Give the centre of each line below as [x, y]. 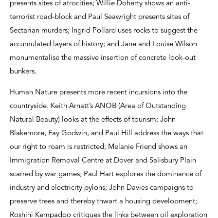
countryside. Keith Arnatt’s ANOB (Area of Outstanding [98, 106]
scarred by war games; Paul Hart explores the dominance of [106, 174]
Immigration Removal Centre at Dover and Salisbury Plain [103, 161]
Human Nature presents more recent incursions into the [99, 92]
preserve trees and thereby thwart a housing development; [103, 201]
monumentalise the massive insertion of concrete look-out [103, 58]
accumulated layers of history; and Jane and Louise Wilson [103, 44]
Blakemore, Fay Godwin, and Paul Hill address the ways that [107, 133]
